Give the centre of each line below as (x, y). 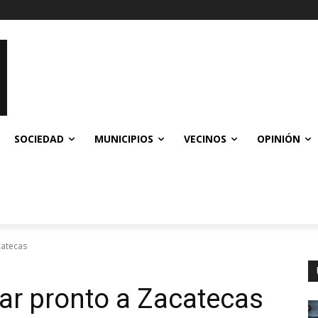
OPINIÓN (279, 138)
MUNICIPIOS (124, 138)
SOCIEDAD (39, 138)
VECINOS (205, 138)
